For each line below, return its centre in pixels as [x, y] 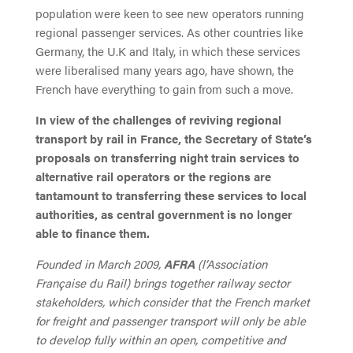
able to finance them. [92, 232]
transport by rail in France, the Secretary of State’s [173, 138]
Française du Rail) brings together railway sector [162, 282]
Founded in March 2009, [99, 263]
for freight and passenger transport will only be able [170, 320]
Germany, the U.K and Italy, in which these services [167, 50]
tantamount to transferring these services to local [171, 195]
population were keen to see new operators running [169, 13]
